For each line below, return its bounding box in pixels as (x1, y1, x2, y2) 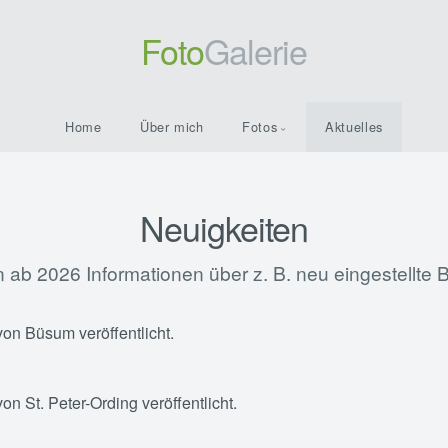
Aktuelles (325, 117, 383, 137)
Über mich (139, 117, 204, 137)
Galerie (203, 26, 308, 75)
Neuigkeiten (139, 203, 309, 253)
